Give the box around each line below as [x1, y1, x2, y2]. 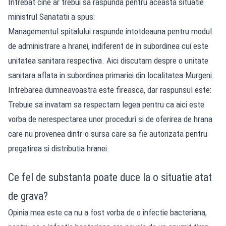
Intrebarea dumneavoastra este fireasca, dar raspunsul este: [8, 84, 211, 95]
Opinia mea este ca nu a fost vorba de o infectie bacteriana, [8, 207, 207, 217]
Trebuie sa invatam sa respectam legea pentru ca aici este [8, 99, 204, 109]
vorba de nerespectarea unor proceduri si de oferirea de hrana [8, 114, 212, 124]
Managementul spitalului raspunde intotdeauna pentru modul [8, 26, 212, 36]
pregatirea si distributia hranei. [8, 143, 109, 153]
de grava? [8, 189, 48, 202]
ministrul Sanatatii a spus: [8, 11, 95, 22]
